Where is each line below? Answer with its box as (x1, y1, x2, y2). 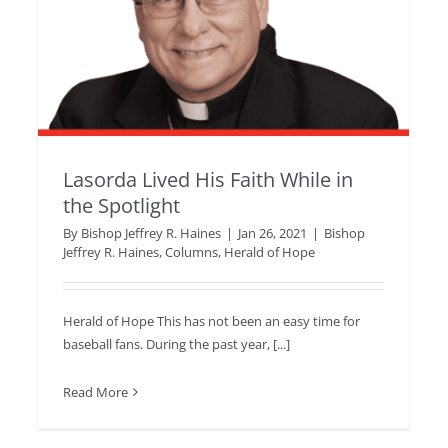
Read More (63, 382, 128, 401)
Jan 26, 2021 (238, 223, 307, 242)
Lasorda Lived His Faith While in (63, 165, 353, 193)
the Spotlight (63, 191, 180, 219)
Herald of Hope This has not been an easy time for (63, 311, 360, 330)
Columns (165, 242, 218, 261)
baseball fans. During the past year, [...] (63, 334, 290, 353)
